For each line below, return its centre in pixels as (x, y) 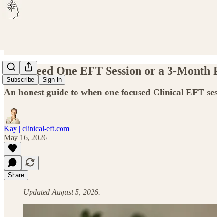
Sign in (52, 80)
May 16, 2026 (25, 137)
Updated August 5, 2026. (62, 192)
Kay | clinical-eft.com (37, 128)
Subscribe (20, 80)
